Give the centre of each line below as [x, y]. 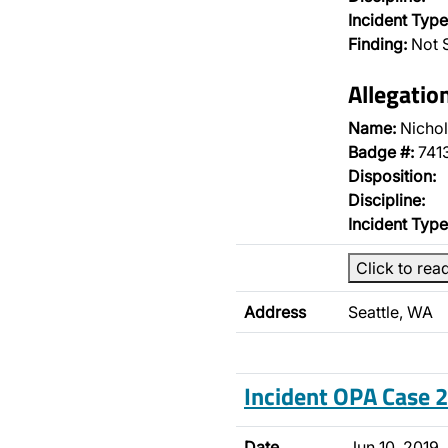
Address [275, 312]
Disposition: [392, 176]
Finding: [377, 44]
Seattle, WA [390, 312]
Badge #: [381, 152]
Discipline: [386, 200]
